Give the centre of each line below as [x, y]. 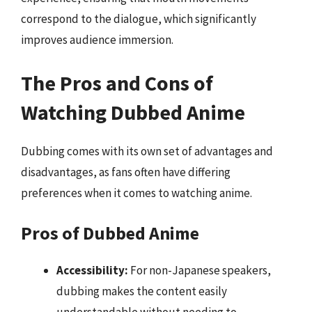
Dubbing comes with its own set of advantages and [147, 151]
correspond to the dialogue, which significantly [139, 19]
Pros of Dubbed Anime [110, 233]
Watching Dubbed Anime [133, 112]
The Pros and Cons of [117, 83]
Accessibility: [92, 270]
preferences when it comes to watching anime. [136, 193]
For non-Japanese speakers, [200, 270]
